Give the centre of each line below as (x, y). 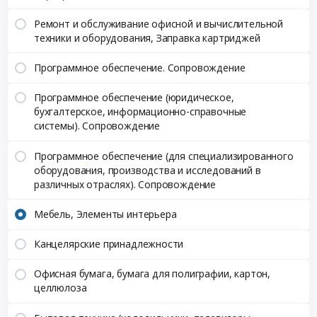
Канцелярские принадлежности (109, 244)
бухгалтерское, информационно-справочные (140, 112)
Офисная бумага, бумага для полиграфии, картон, (152, 274)
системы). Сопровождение (97, 126)
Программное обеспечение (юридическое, (134, 98)
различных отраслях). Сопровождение (125, 184)
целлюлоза (60, 288)
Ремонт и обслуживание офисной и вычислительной (158, 23)
